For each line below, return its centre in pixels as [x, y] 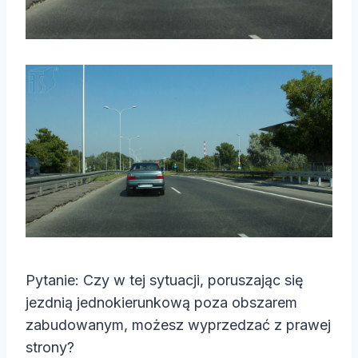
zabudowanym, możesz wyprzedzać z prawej [178, 325]
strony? [50, 348]
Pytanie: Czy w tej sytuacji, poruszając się [165, 280]
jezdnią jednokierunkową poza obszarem [161, 303]
